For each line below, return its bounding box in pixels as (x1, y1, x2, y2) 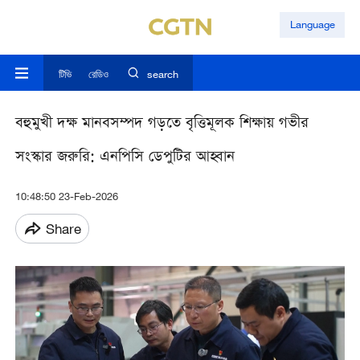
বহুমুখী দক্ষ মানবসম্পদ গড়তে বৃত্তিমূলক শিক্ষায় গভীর (14, 112, 309, 137)
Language (289, 18, 335, 31)
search (146, 67, 178, 81)
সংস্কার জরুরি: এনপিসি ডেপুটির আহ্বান (14, 146, 235, 170)
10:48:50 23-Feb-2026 (14, 190, 118, 203)
